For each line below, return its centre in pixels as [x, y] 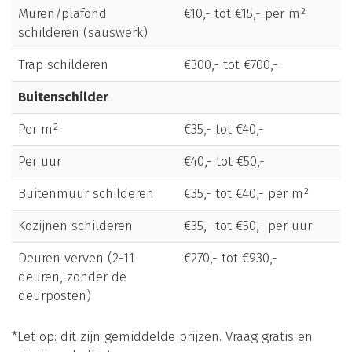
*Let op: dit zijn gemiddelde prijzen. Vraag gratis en [162, 337]
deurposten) [55, 296]
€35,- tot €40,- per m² [246, 194]
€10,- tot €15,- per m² [245, 14]
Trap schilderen [63, 65]
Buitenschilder [63, 97]
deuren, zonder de [72, 277]
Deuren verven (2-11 [76, 258]
